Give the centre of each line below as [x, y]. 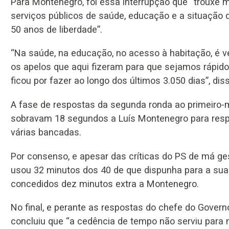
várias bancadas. [46, 132]
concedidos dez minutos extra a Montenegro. [105, 184]
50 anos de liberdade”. [56, 29]
